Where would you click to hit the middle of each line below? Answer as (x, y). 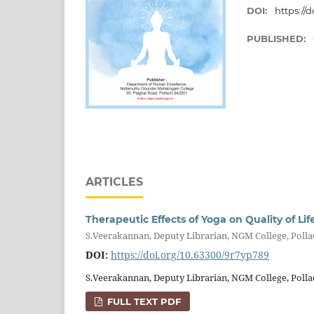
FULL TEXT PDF (143, 302)
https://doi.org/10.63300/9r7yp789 (190, 255)
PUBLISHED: (278, 38)
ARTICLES (114, 182)
